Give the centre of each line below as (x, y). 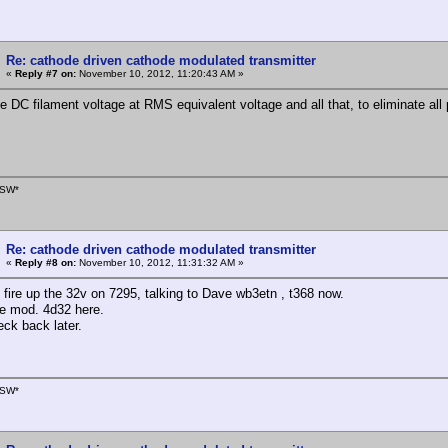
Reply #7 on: (45, 73)
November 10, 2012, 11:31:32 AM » (160, 262)
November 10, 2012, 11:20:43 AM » (160, 73)
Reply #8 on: (45, 262)
